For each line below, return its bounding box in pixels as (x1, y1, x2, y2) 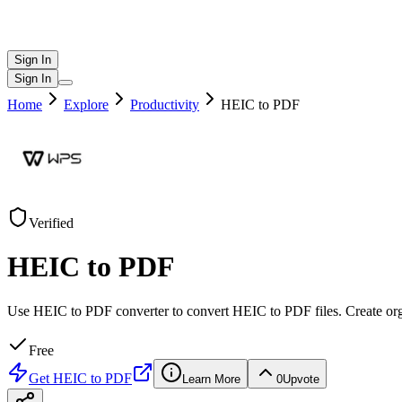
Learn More (182, 371, 240, 386)
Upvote (283, 371, 319, 386)
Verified (29, 215, 74, 231)
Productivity (130, 97, 199, 112)
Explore (64, 97, 109, 112)
